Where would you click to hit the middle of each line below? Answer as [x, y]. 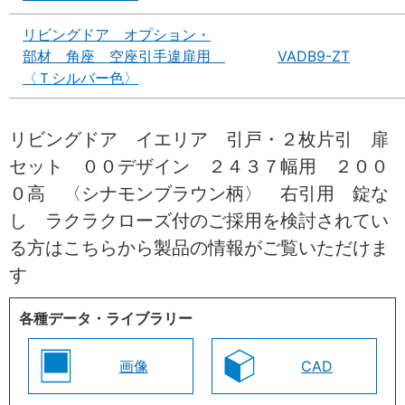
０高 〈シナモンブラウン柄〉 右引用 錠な [199, 193]
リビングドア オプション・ [117, 34]
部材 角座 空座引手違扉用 [124, 56]
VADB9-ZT [314, 56]
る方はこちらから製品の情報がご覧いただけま [199, 247]
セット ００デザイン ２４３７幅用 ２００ [199, 166]
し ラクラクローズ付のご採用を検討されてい [199, 220]
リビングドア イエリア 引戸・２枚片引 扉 [199, 139]
